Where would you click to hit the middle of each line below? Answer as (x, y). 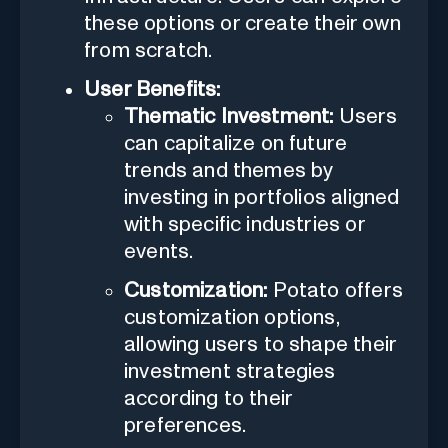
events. (159, 251)
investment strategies (230, 371)
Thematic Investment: (229, 116)
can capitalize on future (236, 143)
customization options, (231, 317)
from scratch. (148, 50)
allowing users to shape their (260, 344)
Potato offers (335, 290)
